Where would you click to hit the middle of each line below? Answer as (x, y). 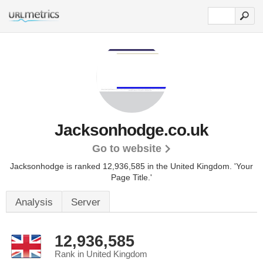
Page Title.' (131, 177)
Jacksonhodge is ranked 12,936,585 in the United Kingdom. (122, 166)
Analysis (34, 202)
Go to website (127, 149)
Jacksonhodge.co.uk (131, 130)
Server (86, 202)
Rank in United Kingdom (101, 254)
